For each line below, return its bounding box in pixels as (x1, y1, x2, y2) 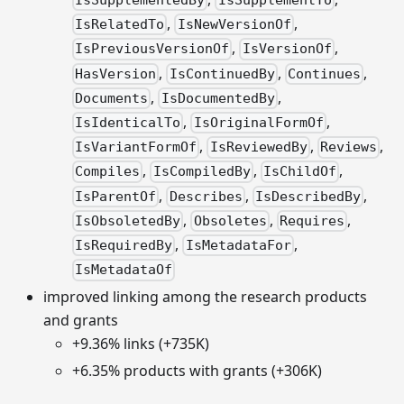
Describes (169, 188, 243, 205)
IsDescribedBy (254, 188, 361, 205)
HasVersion (75, 65, 157, 82)
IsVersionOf (242, 41, 332, 58)
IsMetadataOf (75, 262, 173, 279)
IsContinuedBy (169, 65, 275, 82)
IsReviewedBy (209, 139, 308, 156)
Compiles (75, 163, 141, 180)
